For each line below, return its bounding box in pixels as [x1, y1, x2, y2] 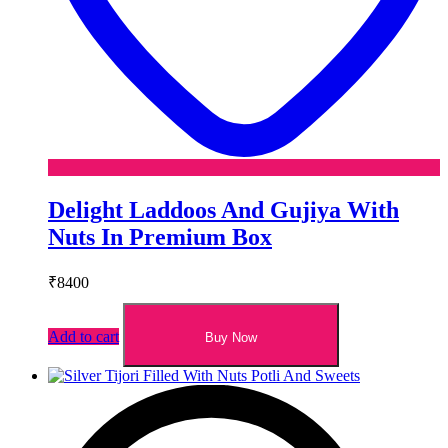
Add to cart [48, 328, 119, 346]
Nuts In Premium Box [48, 224, 272, 251]
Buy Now [205, 330, 257, 346]
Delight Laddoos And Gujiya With [48, 197, 399, 224]
